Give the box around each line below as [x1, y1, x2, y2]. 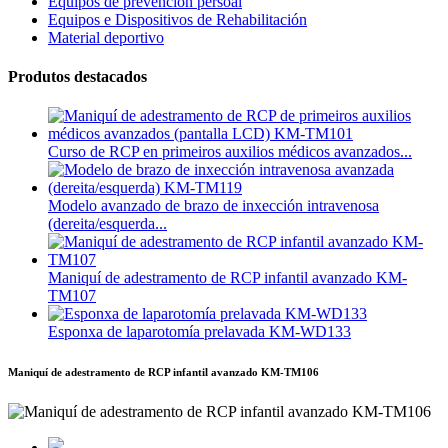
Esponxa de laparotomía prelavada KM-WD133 [48, 323, 351, 341]
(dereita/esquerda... [48, 215, 167, 233]
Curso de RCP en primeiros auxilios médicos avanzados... [48, 143, 412, 161]
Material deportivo [48, 28, 164, 46]
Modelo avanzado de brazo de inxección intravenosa [48, 197, 379, 215]
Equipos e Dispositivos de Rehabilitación [48, 10, 307, 28]
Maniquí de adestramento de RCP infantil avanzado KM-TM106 [8, 366, 319, 379]
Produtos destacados [8, 67, 147, 85]
